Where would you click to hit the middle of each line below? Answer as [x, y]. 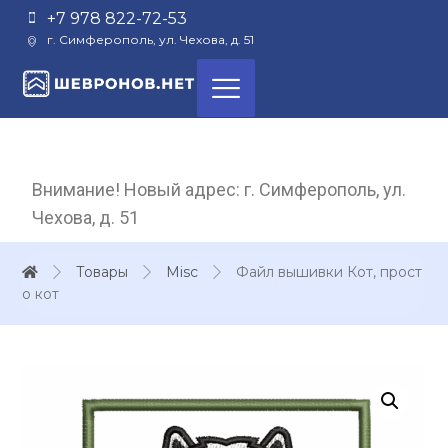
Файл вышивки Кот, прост [329, 272]
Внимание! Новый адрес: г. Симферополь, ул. [219, 189]
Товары [102, 272]
